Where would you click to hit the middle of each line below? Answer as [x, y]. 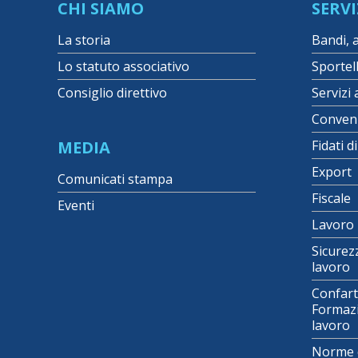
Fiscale [331, 198]
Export [331, 171]
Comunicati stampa [115, 179]
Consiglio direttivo [112, 92]
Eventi [76, 205]
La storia [84, 40]
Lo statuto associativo [123, 66]
